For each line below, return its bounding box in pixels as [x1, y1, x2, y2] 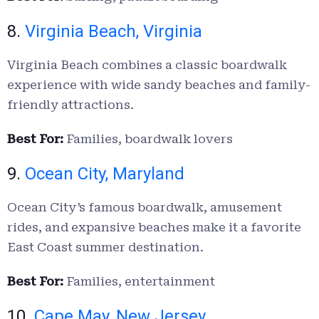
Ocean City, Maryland [25, 164, 184, 184]
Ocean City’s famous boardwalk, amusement [7, 200, 282, 215]
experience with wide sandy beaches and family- [7, 78, 310, 93]
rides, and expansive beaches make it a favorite [7, 220, 301, 235]
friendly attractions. [7, 98, 134, 113]
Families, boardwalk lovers [63, 132, 233, 147]
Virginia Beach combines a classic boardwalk [7, 58, 287, 73]
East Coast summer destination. [7, 240, 204, 255]
